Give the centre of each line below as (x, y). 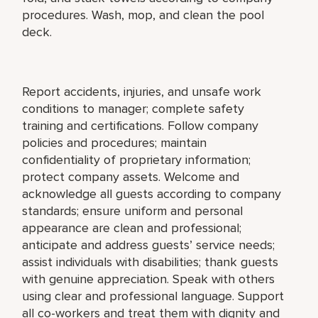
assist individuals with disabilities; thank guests (150, 262)
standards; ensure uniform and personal (133, 210)
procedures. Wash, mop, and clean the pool (143, 15)
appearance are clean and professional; (132, 227)
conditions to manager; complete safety (133, 108)
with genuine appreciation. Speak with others (149, 279)
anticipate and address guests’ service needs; (149, 245)
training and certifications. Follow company (141, 125)
